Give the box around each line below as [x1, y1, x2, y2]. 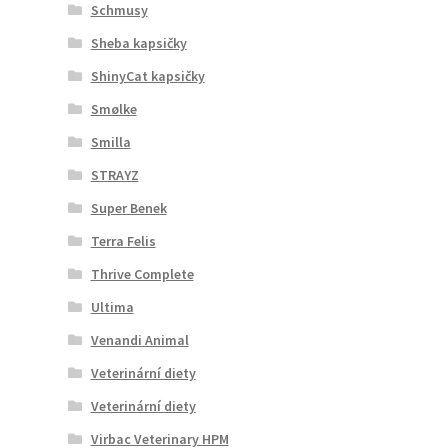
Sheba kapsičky [90, 33, 187, 52]
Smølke [90, 99, 137, 118]
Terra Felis [90, 231, 156, 250]
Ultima [90, 297, 134, 316]
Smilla [90, 132, 131, 151]
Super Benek [90, 198, 167, 217]
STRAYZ [90, 165, 139, 184]
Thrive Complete [90, 264, 194, 283]
